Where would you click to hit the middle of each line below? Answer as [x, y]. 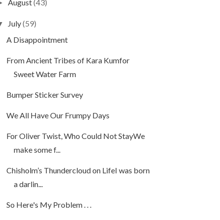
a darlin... [28, 184]
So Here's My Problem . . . [49, 205]
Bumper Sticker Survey [44, 95]
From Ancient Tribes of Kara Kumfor [68, 60]
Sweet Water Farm [45, 74]
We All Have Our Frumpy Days [58, 115]
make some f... [37, 150]
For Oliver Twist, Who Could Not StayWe [75, 136]
